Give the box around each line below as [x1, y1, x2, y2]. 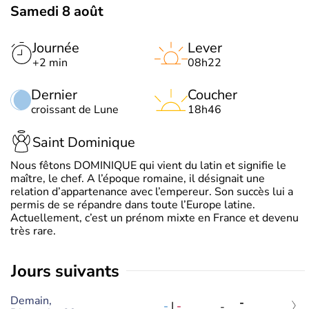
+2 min [32, 54, 68, 70]
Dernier [31, 85, 77, 104]
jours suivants [17, 259, 119, 282]
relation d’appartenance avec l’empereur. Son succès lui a [10, 183, 293, 199]
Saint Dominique [32, 133, 135, 152]
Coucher [188, 85, 237, 104]
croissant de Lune [31, 101, 119, 117]
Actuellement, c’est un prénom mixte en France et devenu [10, 210, 299, 226]
